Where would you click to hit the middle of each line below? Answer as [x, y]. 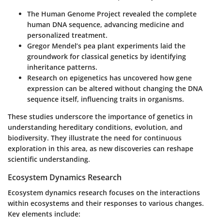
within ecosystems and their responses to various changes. [106, 203]
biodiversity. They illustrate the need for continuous [95, 138]
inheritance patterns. [62, 67]
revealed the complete [159, 14]
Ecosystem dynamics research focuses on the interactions [104, 193]
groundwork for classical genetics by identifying [107, 57]
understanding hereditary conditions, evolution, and [95, 127]
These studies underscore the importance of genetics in [100, 117]
